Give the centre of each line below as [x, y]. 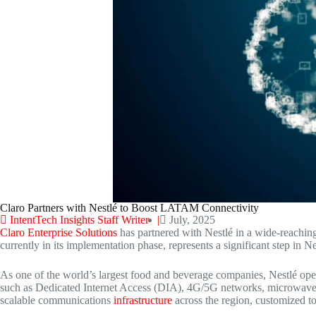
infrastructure [143, 300]
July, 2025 [192, 220]
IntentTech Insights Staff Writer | [85, 220]
